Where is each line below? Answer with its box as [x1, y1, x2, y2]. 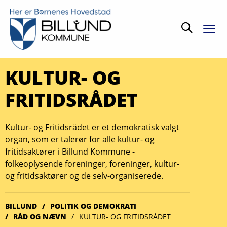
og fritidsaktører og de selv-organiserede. [5, 170, 163, 181]
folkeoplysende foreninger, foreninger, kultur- [5, 158, 179, 169]
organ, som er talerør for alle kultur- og [5, 134, 155, 145]
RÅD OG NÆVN [13, 212, 66, 221]
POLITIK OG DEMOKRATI [50, 201, 136, 211]
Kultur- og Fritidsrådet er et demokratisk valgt [5, 122, 179, 133]
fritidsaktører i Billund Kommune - [5, 146, 135, 157]
